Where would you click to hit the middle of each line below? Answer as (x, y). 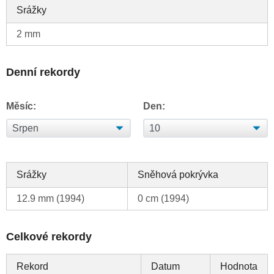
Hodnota (239, 267)
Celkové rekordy (49, 237)
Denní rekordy (43, 72)
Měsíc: (21, 106)
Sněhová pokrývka (178, 175)
